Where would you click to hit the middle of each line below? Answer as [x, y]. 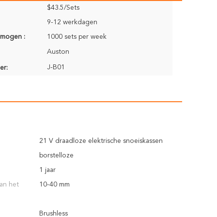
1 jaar [47, 170]
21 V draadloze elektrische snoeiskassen [101, 141]
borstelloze [56, 155]
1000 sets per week [77, 37]
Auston [58, 52]
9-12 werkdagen [72, 22]
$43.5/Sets [63, 8]
